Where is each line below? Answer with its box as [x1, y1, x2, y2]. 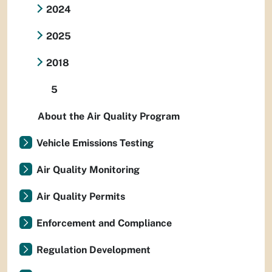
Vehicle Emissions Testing [36, 137, 154, 149]
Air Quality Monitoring [36, 164, 140, 176]
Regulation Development [36, 244, 151, 256]
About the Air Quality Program [38, 110, 180, 123]
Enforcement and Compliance [36, 217, 172, 229]
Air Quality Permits [36, 191, 125, 203]
